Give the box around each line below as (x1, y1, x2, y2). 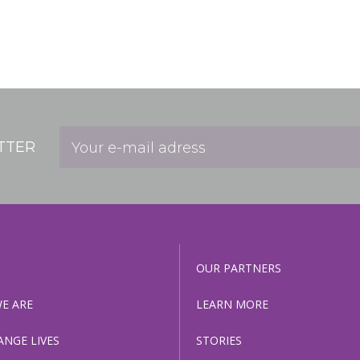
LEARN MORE (196, 297, 268, 313)
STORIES (196, 333, 242, 349)
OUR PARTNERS (196, 260, 281, 276)
